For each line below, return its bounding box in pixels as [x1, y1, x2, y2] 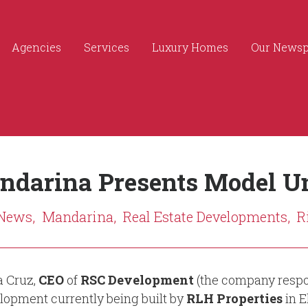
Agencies [12, 40, 61, 54]
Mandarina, [42, 208, 116, 225]
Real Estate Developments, [123, 208, 290, 225]
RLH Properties [186, 290, 283, 307]
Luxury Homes [152, 40, 228, 54]
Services [84, 40, 129, 54]
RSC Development [78, 272, 194, 288]
